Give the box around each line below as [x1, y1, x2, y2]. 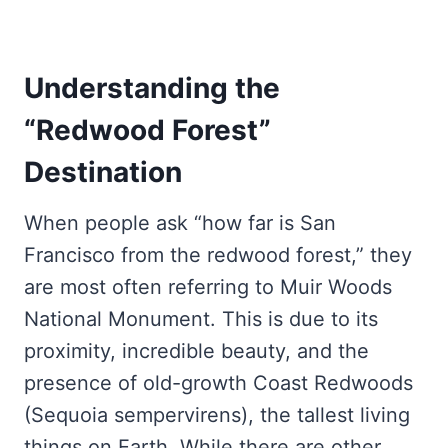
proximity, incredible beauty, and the [24, 338, 369, 363]
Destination [24, 154, 182, 189]
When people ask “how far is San [24, 210, 336, 235]
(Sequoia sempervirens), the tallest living [24, 402, 410, 427]
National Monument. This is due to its [24, 306, 378, 331]
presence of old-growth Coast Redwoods [24, 370, 413, 395]
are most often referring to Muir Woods [24, 274, 392, 299]
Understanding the [24, 70, 280, 105]
